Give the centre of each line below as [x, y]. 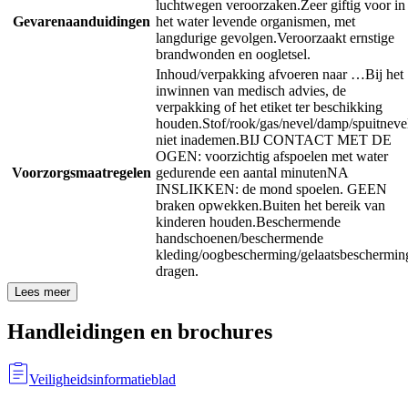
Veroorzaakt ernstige [336, 37]
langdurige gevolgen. [216, 37]
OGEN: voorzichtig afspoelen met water [272, 156]
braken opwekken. [209, 205]
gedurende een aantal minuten [241, 172]
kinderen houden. [206, 221]
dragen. [177, 270]
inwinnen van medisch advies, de [251, 90]
